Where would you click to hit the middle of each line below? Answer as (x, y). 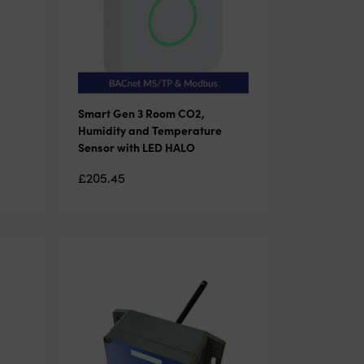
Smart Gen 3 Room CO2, (141, 113)
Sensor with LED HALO (136, 147)
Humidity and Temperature (149, 130)
